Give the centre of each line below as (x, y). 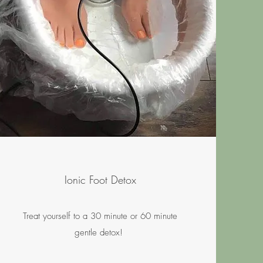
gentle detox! (100, 232)
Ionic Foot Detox (100, 179)
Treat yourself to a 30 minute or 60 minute (100, 216)
